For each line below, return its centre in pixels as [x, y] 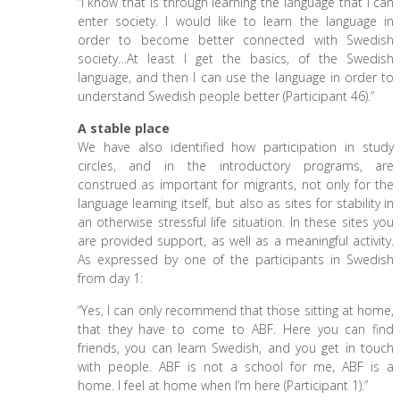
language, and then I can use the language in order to [236, 77]
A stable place [123, 128]
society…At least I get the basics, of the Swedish [236, 58]
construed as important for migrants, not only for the [236, 184]
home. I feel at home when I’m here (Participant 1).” [222, 385]
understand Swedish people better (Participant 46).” [225, 96]
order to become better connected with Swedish [236, 40]
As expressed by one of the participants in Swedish [236, 259]
